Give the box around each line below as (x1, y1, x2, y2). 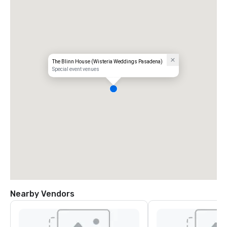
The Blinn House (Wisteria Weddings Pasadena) (52, 59, 163, 65)
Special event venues (52, 66, 99, 72)
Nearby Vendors (10, 189, 74, 199)
